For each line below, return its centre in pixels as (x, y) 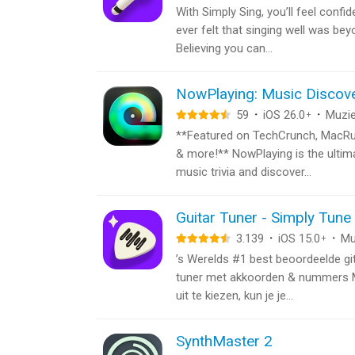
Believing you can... (224, 48)
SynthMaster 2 (224, 341)
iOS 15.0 (299, 239)
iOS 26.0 (284, 115)
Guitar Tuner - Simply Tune (263, 218)
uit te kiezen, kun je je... (235, 296)
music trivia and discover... (244, 172)
